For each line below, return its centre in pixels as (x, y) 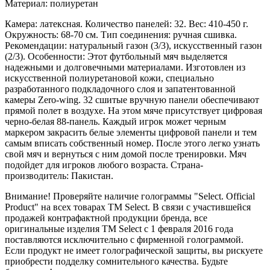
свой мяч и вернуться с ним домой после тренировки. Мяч (126, 154)
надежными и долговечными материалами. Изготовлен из (125, 67)
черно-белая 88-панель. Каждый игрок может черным (115, 122)
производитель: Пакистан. (59, 176)
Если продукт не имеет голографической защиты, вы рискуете (134, 251)
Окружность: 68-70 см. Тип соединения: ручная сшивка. (121, 35)
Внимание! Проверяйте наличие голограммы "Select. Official (130, 196)
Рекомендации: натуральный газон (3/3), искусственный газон (133, 46)
